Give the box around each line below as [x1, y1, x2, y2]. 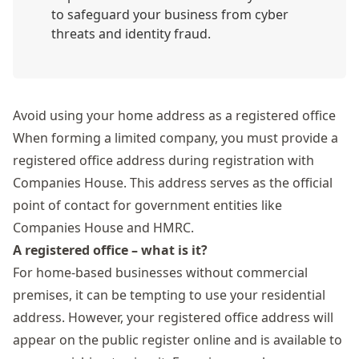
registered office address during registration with [13, 151, 314, 169]
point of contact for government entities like [13, 196, 282, 214]
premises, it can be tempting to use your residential [13, 286, 325, 304]
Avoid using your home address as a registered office [13, 107, 336, 124]
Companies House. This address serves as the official [13, 174, 333, 192]
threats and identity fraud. [51, 25, 211, 42]
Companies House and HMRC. [13, 219, 194, 236]
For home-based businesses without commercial [13, 264, 308, 281]
